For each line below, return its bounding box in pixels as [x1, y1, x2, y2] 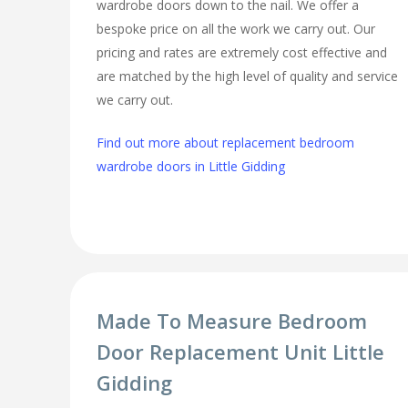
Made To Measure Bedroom [97, 307, 368, 335]
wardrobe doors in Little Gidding [97, 157, 286, 175]
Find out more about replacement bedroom [97, 133, 355, 151]
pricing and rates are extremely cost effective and [97, 43, 388, 61]
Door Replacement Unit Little [97, 338, 385, 366]
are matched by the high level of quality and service [97, 66, 399, 85]
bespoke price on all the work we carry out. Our [97, 19, 376, 37]
